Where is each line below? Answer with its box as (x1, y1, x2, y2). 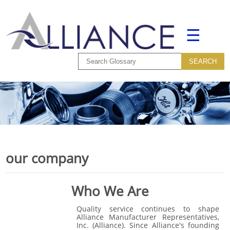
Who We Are (71, 181, 149, 200)
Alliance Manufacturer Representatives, (76, 212, 219, 222)
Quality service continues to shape (76, 204, 219, 214)
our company (6, 149, 89, 168)
